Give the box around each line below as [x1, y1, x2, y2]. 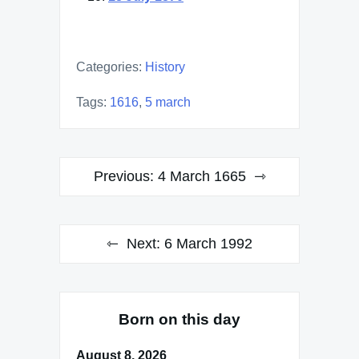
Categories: [76, 60, 142, 74]
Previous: [93, 168, 154, 184]
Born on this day [119, 311, 240, 328]
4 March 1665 [157, 168, 246, 184]
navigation [58, 188, 155, 210]
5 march [145, 95, 191, 109]
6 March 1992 [164, 236, 252, 252]
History [145, 60, 185, 74]
